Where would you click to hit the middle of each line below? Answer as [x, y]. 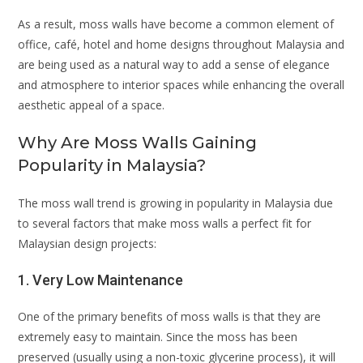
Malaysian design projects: [88, 243]
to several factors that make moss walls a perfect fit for [165, 223]
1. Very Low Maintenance [101, 280]
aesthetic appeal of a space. [92, 105]
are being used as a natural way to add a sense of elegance [174, 64]
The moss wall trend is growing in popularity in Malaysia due [176, 203]
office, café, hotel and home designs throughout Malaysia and [181, 44]
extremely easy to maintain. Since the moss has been [158, 336]
